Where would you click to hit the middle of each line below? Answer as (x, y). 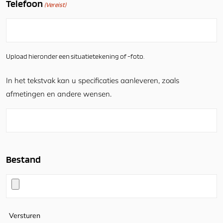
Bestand (23, 160)
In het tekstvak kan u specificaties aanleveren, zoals (93, 81)
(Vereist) (56, 5)
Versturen (25, 216)
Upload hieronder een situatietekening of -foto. (75, 56)
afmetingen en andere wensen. (59, 94)
